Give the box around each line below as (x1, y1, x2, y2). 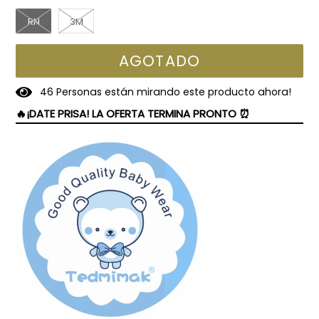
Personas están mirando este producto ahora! (56, 85, 291, 99)
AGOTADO (119, 51, 200, 71)
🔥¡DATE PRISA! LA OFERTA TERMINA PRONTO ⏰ (16, 105, 250, 121)
